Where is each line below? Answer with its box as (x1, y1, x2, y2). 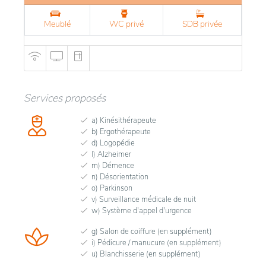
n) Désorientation (91, 171, 148, 182)
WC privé (109, 18, 144, 30)
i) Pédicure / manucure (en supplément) (91, 237, 221, 248)
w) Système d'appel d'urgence (91, 205, 192, 216)
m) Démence (91, 160, 134, 171)
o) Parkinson (91, 182, 132, 194)
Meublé (44, 18, 71, 30)
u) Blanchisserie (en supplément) (91, 248, 201, 259)
